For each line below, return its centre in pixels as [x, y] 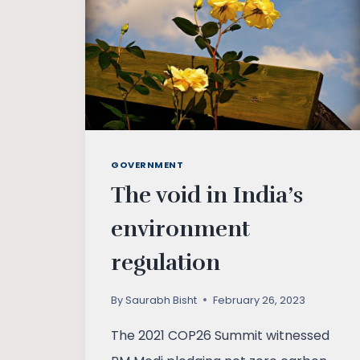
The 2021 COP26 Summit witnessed [220, 335]
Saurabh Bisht [162, 300]
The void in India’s [207, 195]
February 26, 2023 [260, 300]
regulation [166, 262]
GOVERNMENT [147, 165]
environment [180, 229]
